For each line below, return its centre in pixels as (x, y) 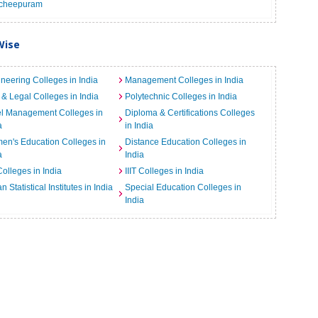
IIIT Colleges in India (164, 171)
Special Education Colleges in (183, 187)
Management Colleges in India (184, 80)
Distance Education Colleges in (185, 142)
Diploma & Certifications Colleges (190, 113)
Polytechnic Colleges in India (181, 97)
